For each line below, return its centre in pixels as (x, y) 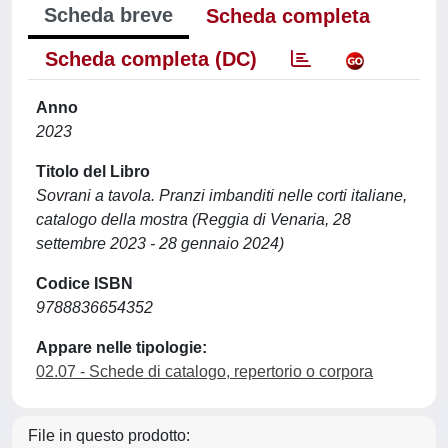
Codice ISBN (84, 283)
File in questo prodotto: (109, 435)
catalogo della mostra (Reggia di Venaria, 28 (193, 219)
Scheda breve (108, 15)
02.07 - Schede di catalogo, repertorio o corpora (204, 371)
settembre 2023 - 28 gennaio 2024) (160, 243)
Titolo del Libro (93, 171)
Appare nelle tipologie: (121, 347)
